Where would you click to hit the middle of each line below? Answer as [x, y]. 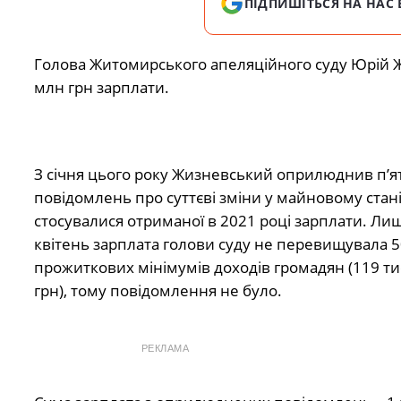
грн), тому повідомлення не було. [158, 291]
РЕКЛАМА [165, 349]
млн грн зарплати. [101, 88]
